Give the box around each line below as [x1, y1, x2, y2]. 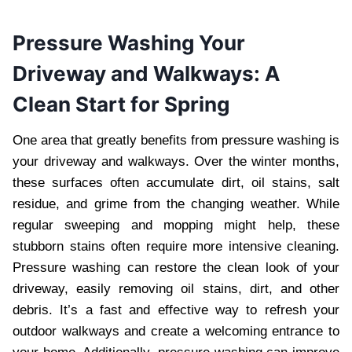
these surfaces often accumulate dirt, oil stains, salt [13, 174, 339, 190]
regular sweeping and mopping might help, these [13, 217, 339, 233]
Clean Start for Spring [13, 91, 229, 116]
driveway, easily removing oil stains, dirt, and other [13, 280, 339, 296]
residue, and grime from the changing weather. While [13, 196, 339, 211]
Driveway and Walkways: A [13, 60, 280, 86]
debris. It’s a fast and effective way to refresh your [13, 302, 339, 317]
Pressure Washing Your [13, 30, 245, 55]
